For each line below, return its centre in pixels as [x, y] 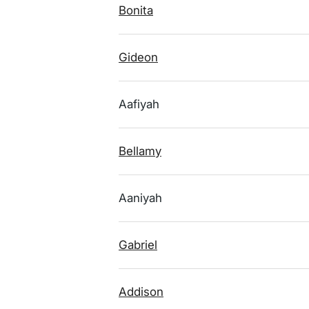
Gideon [138, 57]
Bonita [136, 10]
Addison [141, 292]
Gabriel [138, 245]
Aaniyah [140, 198]
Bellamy [140, 151]
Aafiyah [139, 104]
